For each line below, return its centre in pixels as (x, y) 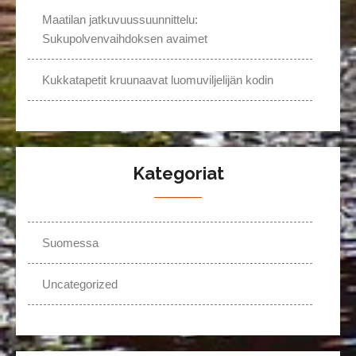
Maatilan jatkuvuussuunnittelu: (120, 20)
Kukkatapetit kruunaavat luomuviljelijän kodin (158, 80)
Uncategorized (80, 284)
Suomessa (70, 243)
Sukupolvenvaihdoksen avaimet (125, 39)
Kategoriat (178, 174)
